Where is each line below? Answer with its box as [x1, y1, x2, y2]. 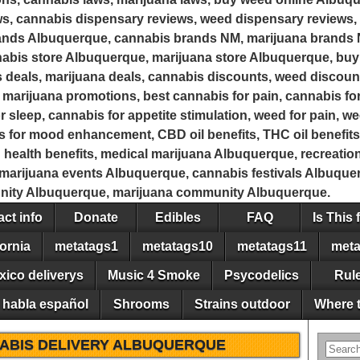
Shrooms [113, 297, 170, 311]
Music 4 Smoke [108, 268, 200, 282]
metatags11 [237, 239, 307, 253]
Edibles [154, 211, 201, 224]
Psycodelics [224, 268, 299, 282]
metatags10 [142, 239, 213, 253]
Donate [73, 211, 118, 224]
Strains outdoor [194, 297, 290, 311]
